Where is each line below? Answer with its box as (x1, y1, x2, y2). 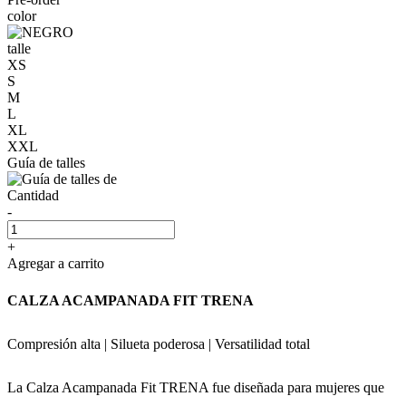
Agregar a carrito (7, 255, 104, 271)
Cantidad (7, 187, 59, 203)
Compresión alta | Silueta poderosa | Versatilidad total (7, 335, 310, 352)
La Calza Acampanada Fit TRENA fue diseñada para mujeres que (7, 379, 384, 395)
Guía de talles (7, 154, 85, 170)
